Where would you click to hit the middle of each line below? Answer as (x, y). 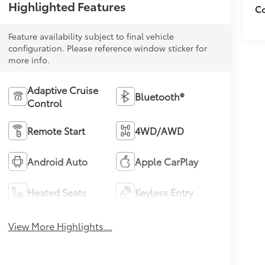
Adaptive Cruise (62, 89)
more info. (29, 59)
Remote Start (56, 130)
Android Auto (57, 161)
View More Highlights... (60, 225)
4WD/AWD (160, 130)
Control (44, 102)
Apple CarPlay (167, 161)
